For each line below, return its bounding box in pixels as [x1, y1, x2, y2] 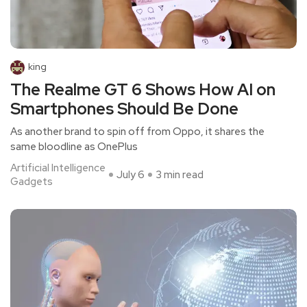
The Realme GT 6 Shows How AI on [10, 79, 275, 101]
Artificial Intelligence [10, 161, 106, 175]
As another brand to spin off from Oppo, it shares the [10, 125, 265, 139]
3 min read [156, 168, 204, 182]
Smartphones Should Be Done [10, 98, 238, 120]
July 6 [116, 168, 145, 182]
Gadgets [10, 175, 53, 189]
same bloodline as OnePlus [10, 140, 138, 154]
